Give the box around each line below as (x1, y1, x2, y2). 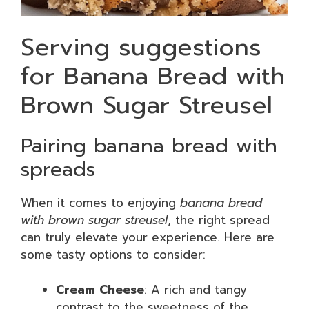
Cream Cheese (56, 280, 144, 299)
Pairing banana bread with (21, 130, 277, 161)
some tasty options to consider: (21, 246, 206, 263)
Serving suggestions (21, 29, 261, 66)
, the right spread (168, 211, 270, 229)
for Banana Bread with (21, 58, 285, 94)
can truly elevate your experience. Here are (21, 228, 275, 246)
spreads (21, 154, 95, 184)
